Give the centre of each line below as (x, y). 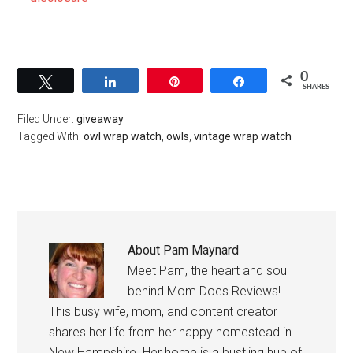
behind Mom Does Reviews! (204, 292)
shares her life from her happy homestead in (171, 333)
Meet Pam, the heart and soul (209, 271)
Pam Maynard (201, 251)
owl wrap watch (123, 137)
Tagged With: (51, 137)
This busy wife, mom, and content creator (163, 312)
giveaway (100, 119)
